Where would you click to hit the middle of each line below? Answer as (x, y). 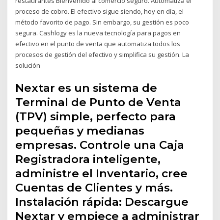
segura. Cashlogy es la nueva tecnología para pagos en (98, 33)
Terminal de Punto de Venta (98, 102)
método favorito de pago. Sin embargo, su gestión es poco (102, 22)
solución (28, 66)
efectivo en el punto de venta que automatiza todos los (98, 44)
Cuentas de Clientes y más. (94, 187)
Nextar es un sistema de (86, 88)
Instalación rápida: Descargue (102, 202)
